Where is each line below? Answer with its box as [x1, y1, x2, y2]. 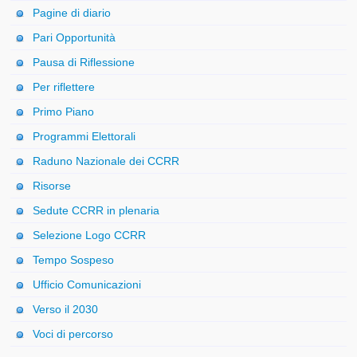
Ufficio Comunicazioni [33, 278, 142, 292]
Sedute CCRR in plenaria [33, 204, 160, 218]
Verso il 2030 [33, 303, 99, 316]
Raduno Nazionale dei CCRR [33, 155, 180, 168]
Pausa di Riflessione [33, 56, 135, 69]
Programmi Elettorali [33, 130, 136, 143]
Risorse [33, 179, 72, 193]
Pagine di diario [33, 6, 112, 20]
